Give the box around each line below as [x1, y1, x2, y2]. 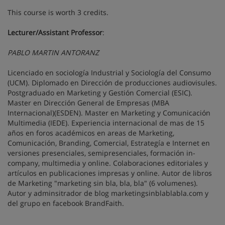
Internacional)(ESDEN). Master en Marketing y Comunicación [8, 108, 210, 118]
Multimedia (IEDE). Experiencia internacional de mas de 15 [8, 118, 204, 128]
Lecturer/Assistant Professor [8, 28, 102, 37]
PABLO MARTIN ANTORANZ [8, 48, 99, 57]
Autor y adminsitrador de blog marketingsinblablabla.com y [8, 188, 208, 198]
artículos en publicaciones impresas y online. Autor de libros [8, 168, 212, 178]
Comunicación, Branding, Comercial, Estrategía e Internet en [8, 138, 210, 148]
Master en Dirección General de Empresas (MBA [8, 98, 169, 107]
